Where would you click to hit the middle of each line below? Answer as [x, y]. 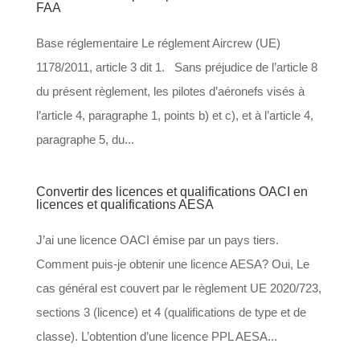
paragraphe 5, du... [85, 140]
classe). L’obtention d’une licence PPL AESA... [156, 337]
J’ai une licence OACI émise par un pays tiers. [157, 240]
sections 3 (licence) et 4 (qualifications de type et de [171, 313]
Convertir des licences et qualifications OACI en [172, 192]
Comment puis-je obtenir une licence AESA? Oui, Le [172, 264]
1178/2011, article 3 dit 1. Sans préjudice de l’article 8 [176, 67]
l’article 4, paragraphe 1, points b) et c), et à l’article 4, [174, 116]
